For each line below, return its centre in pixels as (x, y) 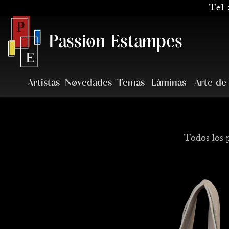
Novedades (88, 83)
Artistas (44, 83)
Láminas (169, 83)
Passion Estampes (116, 42)
